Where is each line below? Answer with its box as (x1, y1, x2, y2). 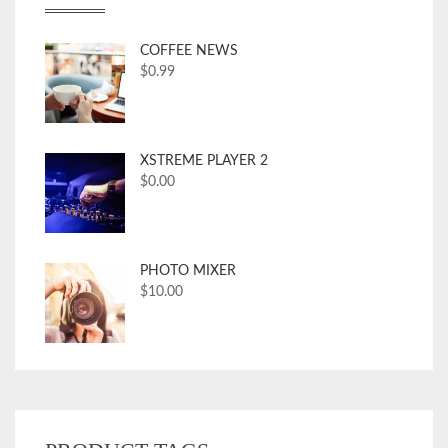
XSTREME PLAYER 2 (140, 154, 268, 169)
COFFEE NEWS (140, 44, 238, 59)
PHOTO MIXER (140, 264, 236, 279)
